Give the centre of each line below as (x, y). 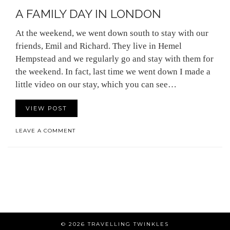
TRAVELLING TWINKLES (128, 224)
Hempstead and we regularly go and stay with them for (114, 59)
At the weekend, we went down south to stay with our (112, 33)
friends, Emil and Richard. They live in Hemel (99, 46)
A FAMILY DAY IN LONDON (88, 13)
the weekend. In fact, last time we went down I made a (113, 71)
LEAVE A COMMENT (45, 130)
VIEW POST (46, 108)
